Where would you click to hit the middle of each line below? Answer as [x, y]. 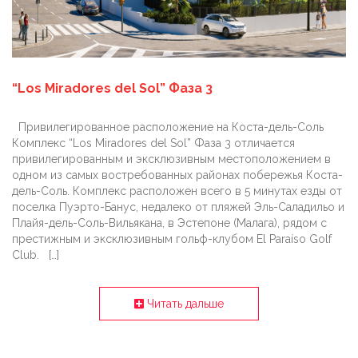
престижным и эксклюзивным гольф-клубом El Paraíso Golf [172, 239]
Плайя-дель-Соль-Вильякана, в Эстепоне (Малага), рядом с [169, 223]
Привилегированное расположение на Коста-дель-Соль [168, 127]
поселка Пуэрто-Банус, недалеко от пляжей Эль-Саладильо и [178, 207]
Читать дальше [184, 304]
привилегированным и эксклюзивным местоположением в [171, 159]
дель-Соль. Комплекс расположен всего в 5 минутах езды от [177, 191]
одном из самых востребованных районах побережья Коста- [177, 175]
